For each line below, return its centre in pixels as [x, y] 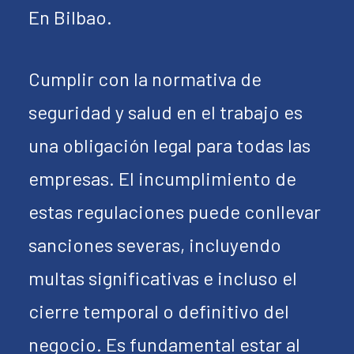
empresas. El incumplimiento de [162, 178]
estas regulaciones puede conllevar [175, 211]
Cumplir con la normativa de [145, 79]
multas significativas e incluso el [163, 278]
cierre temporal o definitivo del [159, 311]
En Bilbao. [70, 17]
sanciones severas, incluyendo [155, 245]
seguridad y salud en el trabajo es [166, 112]
